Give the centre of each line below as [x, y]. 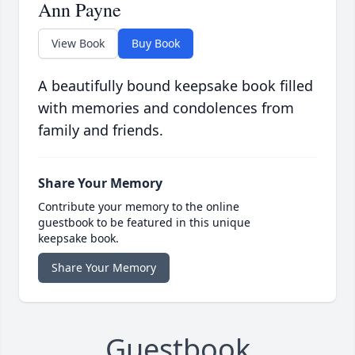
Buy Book [156, 44]
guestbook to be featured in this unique [144, 223]
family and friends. [101, 130]
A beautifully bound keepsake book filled [176, 86]
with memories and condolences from [166, 108]
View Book [78, 44]
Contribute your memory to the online [139, 207]
